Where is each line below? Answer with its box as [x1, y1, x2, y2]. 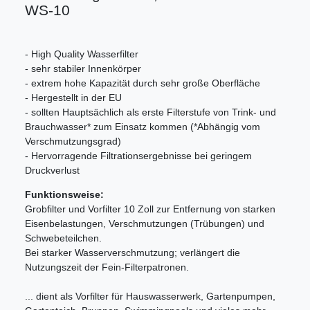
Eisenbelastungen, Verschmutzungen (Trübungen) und [25, 217, 264, 229]
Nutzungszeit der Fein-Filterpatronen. [25, 261, 189, 273]
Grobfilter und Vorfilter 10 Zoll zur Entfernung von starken [25, 203, 275, 215]
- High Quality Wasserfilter [25, 48, 138, 60]
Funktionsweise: [25, 188, 104, 200]
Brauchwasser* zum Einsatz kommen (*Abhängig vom [25, 120, 260, 132]
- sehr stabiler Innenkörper [25, 62, 141, 74]
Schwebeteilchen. [25, 232, 102, 244]
